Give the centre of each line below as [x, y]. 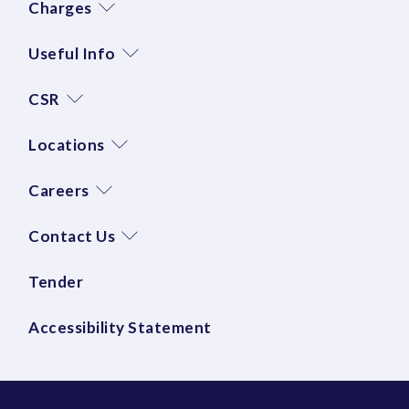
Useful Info [72, 53]
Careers [59, 190]
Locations [67, 144]
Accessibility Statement [120, 327]
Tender [56, 281]
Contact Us [72, 236]
